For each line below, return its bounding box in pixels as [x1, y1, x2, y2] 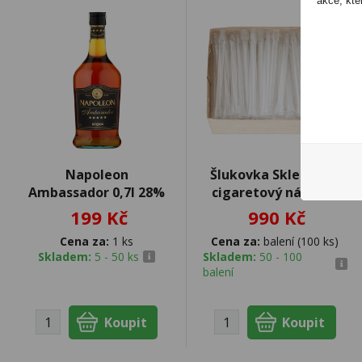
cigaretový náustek [211, 183, 339, 201]
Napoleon [65, 165, 128, 183]
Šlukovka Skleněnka [210, 165, 340, 183]
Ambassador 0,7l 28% [28, 183, 166, 201]
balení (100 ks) [260, 233, 339, 249]
